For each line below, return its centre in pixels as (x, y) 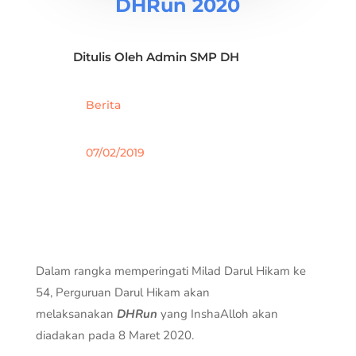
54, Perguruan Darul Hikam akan (122, 292)
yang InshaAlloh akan (217, 313)
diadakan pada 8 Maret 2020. (114, 335)
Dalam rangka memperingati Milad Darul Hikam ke (170, 271)
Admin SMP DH (192, 56)
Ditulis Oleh (109, 56)
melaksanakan (76, 313)
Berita (103, 104)
